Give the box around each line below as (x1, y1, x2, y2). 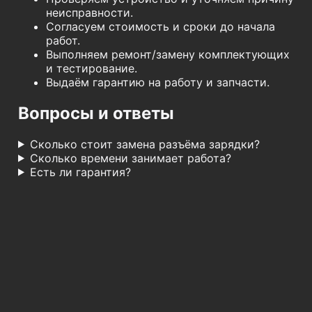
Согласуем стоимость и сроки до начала (46, 19, 275, 33)
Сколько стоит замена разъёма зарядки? (29, 136, 260, 151)
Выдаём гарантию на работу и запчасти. (46, 75, 270, 89)
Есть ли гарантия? (29, 164, 131, 179)
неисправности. (46, 5, 133, 19)
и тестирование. (46, 61, 137, 75)
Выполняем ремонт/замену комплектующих (46, 47, 290, 61)
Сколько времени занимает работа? (29, 150, 231, 165)
